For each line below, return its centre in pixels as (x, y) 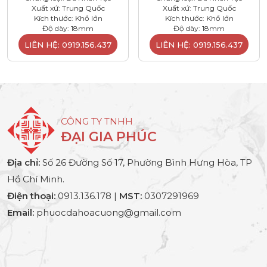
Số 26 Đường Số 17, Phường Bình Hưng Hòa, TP (146, 162)
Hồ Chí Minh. (36, 179)
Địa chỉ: (24, 162)
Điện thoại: (31, 195)
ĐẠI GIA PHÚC (109, 136)
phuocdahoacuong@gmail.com (108, 212)
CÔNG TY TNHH (97, 121)
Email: (21, 212)
